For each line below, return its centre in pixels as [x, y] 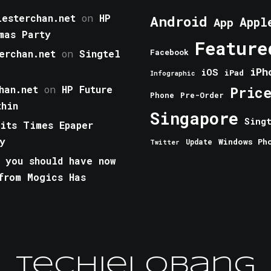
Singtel [100, 54]
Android [179, 21]
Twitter [165, 142]
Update [199, 142]
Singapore [194, 119]
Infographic [172, 73]
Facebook [169, 52]
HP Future [87, 90]
